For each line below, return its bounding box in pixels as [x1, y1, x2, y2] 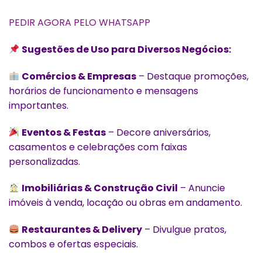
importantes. [9, 98, 68, 112]
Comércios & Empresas [22, 69, 137, 83]
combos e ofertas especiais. [9, 237, 138, 251]
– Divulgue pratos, [142, 223, 227, 237]
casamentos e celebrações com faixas [9, 140, 187, 154]
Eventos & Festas [22, 125, 106, 139]
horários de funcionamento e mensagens [9, 84, 198, 98]
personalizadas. [9, 154, 80, 168]
